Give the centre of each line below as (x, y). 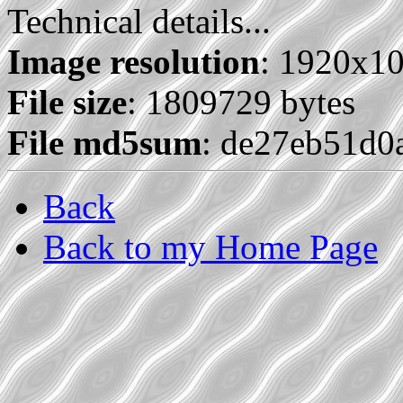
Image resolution (134, 62)
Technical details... (139, 22)
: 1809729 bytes (241, 103)
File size (67, 103)
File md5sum (104, 143)
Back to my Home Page (210, 247)
